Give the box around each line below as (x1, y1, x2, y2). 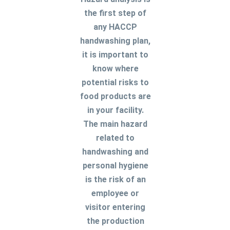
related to (96, 133, 135, 143)
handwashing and (82, 147, 148, 157)
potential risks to (82, 78, 149, 88)
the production (86, 216, 144, 226)
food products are (80, 91, 151, 102)
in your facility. (87, 105, 144, 116)
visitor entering (85, 202, 145, 213)
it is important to (82, 50, 148, 60)
